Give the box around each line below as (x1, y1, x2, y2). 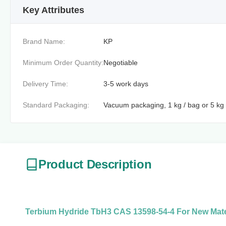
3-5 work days (103, 80, 148, 88)
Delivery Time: (23, 80, 68, 88)
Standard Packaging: (23, 101, 89, 109)
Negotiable (103, 59, 138, 67)
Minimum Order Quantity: (23, 59, 103, 67)
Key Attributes (23, 5, 84, 15)
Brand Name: (23, 37, 65, 45)
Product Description (38, 157, 152, 171)
